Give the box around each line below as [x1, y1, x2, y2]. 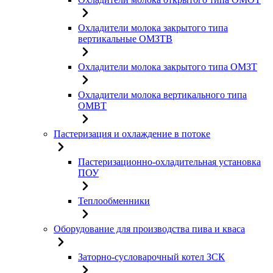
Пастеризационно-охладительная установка [78, 157, 261, 167]
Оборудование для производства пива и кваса [54, 224, 245, 234]
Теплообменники [78, 196, 150, 206]
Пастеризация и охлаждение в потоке [54, 129, 210, 139]
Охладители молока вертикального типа [78, 90, 247, 100]
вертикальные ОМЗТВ [78, 34, 172, 44]
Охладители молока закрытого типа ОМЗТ [78, 62, 257, 72]
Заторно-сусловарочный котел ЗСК [78, 252, 225, 262]
